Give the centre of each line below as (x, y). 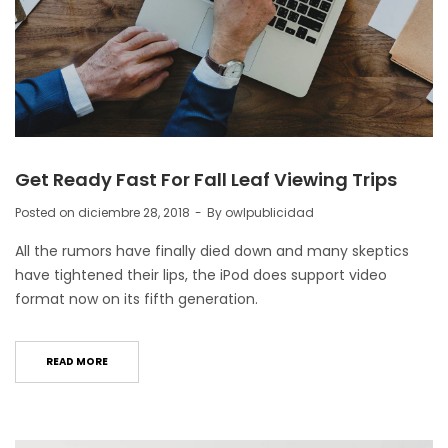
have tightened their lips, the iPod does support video (201, 275)
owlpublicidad (269, 213)
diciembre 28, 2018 (134, 213)
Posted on (46, 213)
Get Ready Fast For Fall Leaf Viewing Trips (206, 180)
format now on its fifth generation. (136, 299)
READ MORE (77, 362)
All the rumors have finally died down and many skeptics (212, 251)
